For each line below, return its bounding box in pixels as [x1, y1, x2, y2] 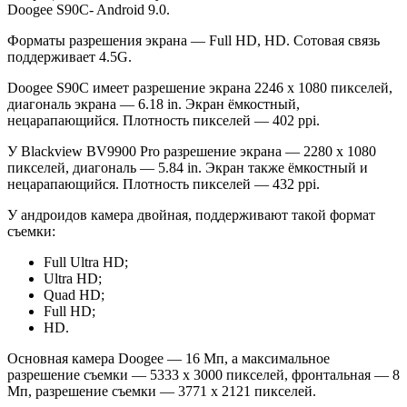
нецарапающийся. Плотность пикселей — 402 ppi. [7, 113, 320, 129]
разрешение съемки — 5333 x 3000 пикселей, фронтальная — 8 [7, 367, 400, 383]
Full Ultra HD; [44, 254, 128, 271]
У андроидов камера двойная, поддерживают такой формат [7, 207, 375, 223]
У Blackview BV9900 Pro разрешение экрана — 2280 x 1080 [7, 144, 376, 160]
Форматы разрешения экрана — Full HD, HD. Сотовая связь [7, 33, 380, 49]
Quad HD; [44, 287, 104, 303]
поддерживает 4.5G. [7, 49, 132, 65]
